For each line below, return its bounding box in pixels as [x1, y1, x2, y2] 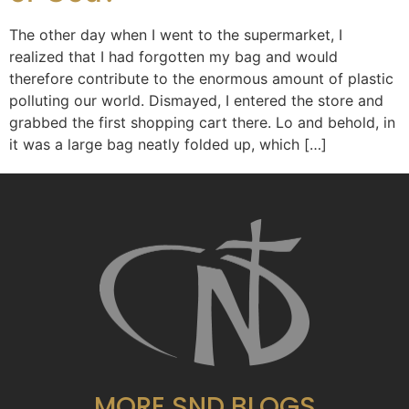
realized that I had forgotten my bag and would [9, 47, 338, 66]
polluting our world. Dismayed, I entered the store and [9, 91, 383, 110]
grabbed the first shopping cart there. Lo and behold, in [9, 113, 395, 131]
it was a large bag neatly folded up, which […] [9, 135, 327, 153]
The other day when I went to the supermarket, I [9, 26, 342, 44]
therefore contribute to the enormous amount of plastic [9, 69, 393, 88]
